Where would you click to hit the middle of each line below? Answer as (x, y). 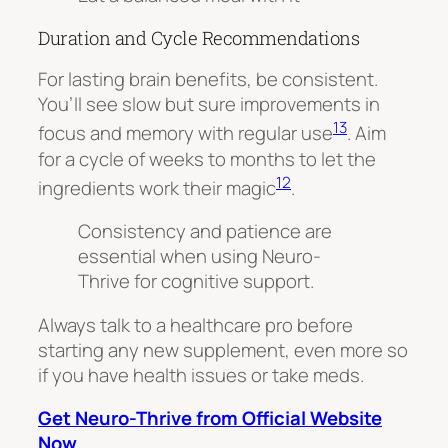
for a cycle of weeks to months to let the (207, 158)
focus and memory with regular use (185, 133)
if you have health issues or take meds (199, 374)
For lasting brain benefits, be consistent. (208, 79)
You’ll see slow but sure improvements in (209, 104)
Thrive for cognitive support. (196, 281)
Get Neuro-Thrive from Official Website (210, 418)
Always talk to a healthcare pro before (195, 324)
